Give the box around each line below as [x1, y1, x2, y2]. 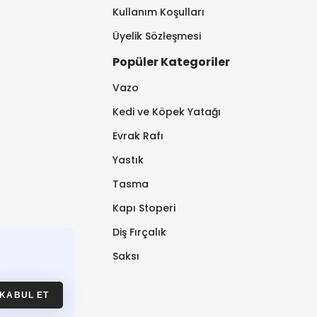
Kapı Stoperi [113, 201, 176, 216]
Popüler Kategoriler [113, 54, 231, 71]
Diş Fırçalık [113, 225, 167, 240]
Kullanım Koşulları [113, 5, 205, 20]
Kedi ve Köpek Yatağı [113, 105, 221, 120]
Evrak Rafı [113, 129, 164, 144]
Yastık [113, 153, 144, 168]
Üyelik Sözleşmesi [113, 29, 202, 44]
